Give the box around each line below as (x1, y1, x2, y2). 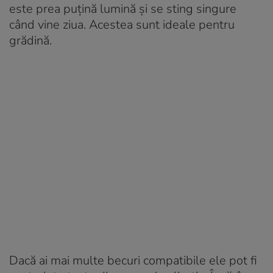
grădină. (9, 32, 52, 49)
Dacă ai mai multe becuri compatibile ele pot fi (9, 252, 257, 269)
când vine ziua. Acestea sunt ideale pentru (9, 16, 235, 33)
